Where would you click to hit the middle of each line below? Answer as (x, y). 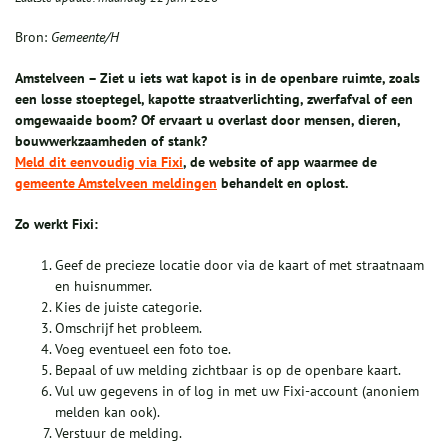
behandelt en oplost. (282, 183)
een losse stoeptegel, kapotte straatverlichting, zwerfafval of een (214, 99)
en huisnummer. (103, 286)
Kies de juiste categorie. (128, 307)
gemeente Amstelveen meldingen (116, 183)
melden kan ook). (107, 412)
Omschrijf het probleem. (128, 328)
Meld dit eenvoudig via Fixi (99, 162)
